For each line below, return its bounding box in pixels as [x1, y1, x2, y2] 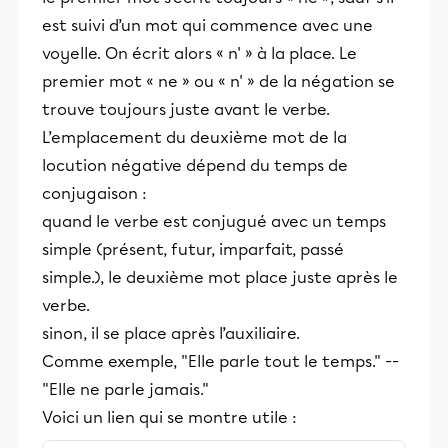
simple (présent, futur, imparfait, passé [42, 240, 344, 259]
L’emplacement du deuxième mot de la [42, 128, 347, 147]
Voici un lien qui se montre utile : [42, 408, 297, 427]
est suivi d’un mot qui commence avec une [42, 16, 373, 35]
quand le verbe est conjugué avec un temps [42, 212, 386, 231]
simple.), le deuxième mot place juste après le [42, 268, 398, 287]
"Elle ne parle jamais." [42, 380, 209, 399]
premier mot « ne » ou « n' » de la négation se [42, 72, 395, 91]
